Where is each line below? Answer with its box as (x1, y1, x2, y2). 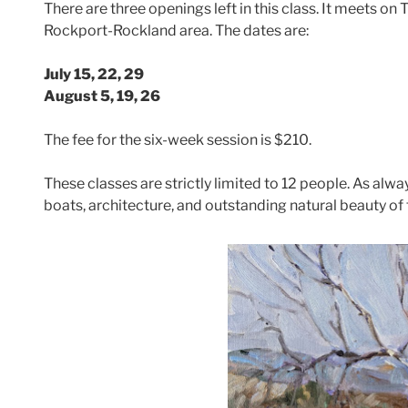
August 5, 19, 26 (44, 87, 160, 105)
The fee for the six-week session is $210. (44, 130, 311, 148)
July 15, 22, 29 (44, 65, 144, 83)
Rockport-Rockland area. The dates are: (44, 21, 309, 39)
